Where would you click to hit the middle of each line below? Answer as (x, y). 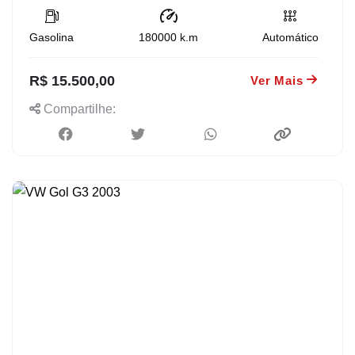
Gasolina (52, 37)
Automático (290, 37)
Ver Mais (277, 80)
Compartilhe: (78, 109)
